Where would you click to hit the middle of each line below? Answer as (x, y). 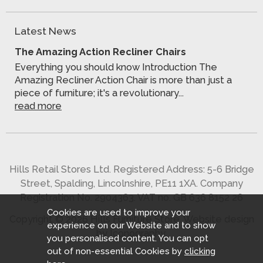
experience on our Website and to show (131, 225)
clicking (200, 251)
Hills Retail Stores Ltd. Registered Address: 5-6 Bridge (131, 170)
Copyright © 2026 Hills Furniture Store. (96, 220)
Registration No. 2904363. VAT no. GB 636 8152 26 (131, 198)
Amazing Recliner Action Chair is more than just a (123, 80)
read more (38, 106)
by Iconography (131, 234)
